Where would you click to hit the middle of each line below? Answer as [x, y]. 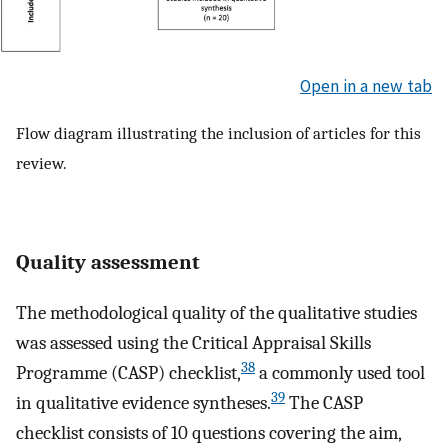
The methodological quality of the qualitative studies [216, 313]
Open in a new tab [366, 85]
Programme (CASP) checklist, [128, 373]
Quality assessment [108, 261]
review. [41, 163]
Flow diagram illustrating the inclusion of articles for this [218, 133]
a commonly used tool [340, 373]
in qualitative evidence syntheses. [143, 403]
